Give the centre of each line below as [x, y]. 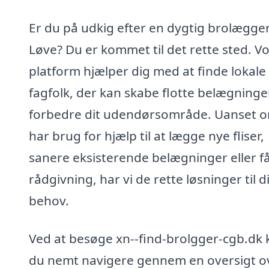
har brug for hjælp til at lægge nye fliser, [147, 135]
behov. [49, 200]
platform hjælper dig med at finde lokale [147, 71]
